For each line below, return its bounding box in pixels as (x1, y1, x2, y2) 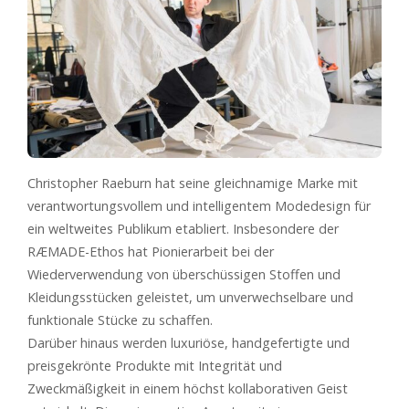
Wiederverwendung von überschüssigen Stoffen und (27, 266, 341, 284)
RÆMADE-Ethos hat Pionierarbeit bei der (27, 243, 274, 261)
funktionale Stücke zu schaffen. (27, 311, 213, 330)
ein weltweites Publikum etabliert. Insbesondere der (27, 220, 339, 238)
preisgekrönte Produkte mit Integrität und (27, 357, 282, 375)
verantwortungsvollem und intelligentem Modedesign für (27, 197, 371, 215)
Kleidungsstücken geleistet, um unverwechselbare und (27, 288, 353, 307)
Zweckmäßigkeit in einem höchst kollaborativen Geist (27, 380, 348, 398)
